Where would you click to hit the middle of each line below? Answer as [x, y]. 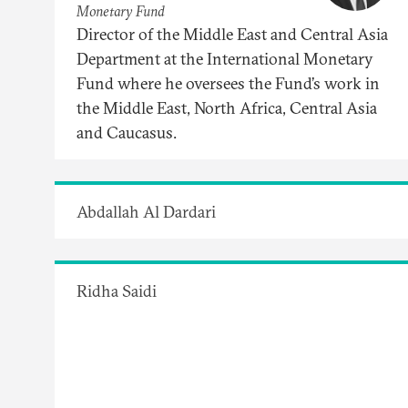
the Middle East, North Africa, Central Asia [227, 107]
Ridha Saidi [117, 291]
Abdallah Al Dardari [146, 211]
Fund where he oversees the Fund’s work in [228, 83]
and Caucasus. [127, 132]
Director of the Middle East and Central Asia [232, 34]
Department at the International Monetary [225, 58]
